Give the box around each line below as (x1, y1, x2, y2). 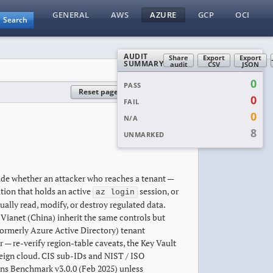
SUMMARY (124, 58, 164, 69)
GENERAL (52, 9, 90, 20)
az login (96, 188, 135, 197)
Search (3, 15, 28, 25)
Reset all (134, 87, 165, 97)
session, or (138, 185, 179, 197)
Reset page (79, 87, 118, 97)
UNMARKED (124, 130, 165, 139)
